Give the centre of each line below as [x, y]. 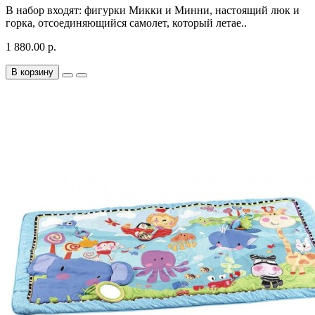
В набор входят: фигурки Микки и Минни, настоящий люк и [153, 10]
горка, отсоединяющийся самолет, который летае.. [126, 23]
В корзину [32, 72]
